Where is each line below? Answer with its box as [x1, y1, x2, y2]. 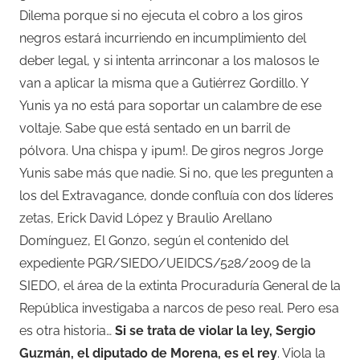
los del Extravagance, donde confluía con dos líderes [19, 188, 333, 204]
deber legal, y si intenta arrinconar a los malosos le [19, 53, 319, 69]
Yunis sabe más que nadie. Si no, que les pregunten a [19, 166, 333, 182]
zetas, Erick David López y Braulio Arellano [19, 211, 272, 227]
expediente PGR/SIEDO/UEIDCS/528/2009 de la [19, 256, 311, 272]
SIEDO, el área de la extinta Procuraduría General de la [19, 278, 341, 294]
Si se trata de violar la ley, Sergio [115, 323, 316, 339]
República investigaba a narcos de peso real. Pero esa [19, 301, 339, 317]
